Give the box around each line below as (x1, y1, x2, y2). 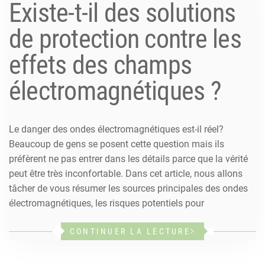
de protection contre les (9, 23, 241, 54)
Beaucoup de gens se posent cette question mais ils (9, 138, 224, 150)
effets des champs (9, 49, 192, 80)
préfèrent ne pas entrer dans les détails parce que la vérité (9, 153, 248, 164)
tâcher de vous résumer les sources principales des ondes (9, 182, 248, 194)
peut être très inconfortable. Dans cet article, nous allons (9, 167, 243, 179)
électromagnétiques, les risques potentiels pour (9, 197, 204, 209)
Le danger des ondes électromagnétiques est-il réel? (9, 123, 224, 135)
